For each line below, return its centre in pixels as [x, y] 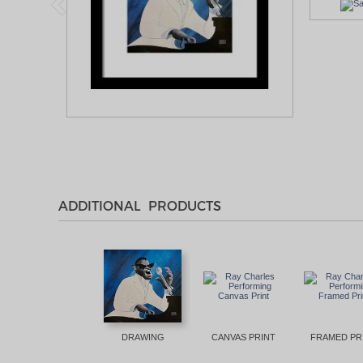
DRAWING [143, 337]
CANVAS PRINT [243, 337]
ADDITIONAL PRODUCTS [140, 205]
